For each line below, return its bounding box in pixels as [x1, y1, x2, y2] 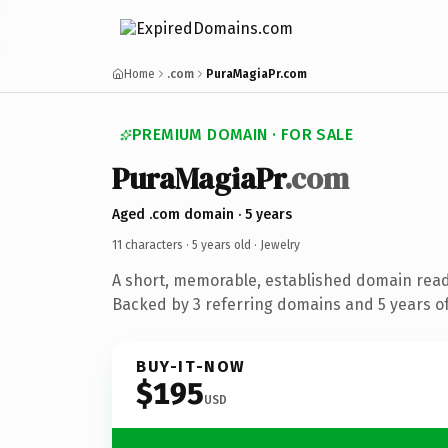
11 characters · [112, 237, 192, 252]
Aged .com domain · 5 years [112, 205, 292, 223]
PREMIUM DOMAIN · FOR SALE [132, 125, 353, 144]
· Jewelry [251, 237, 300, 252]
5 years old [192, 237, 251, 252]
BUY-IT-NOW [136, 356, 246, 376]
